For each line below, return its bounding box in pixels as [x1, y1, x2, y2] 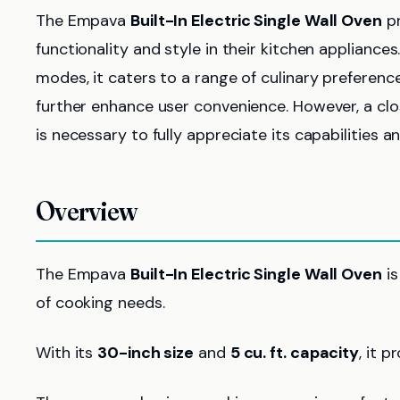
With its [36, 342, 98, 363]
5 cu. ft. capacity [229, 342, 360, 363]
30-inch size [97, 342, 195, 363]
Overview [36, 195, 137, 228]
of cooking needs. [36, 292, 165, 313]
